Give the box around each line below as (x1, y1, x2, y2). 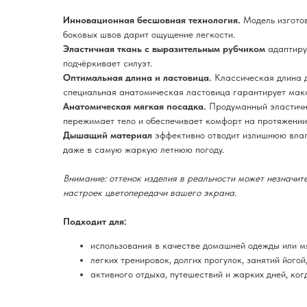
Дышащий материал (63, 130, 152, 140)
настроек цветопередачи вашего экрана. (63, 187, 236, 198)
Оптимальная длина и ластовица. (63, 72, 212, 83)
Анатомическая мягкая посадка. (63, 101, 206, 112)
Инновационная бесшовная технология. (63, 14, 241, 25)
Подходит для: (63, 216, 127, 227)
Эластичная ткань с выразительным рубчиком (63, 43, 265, 54)
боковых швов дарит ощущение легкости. (63, 29, 235, 40)
